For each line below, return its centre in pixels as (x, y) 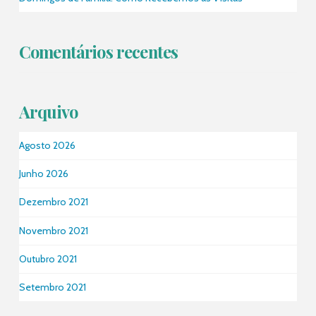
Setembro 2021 (52, 287)
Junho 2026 (43, 174)
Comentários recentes (98, 52)
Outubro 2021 (48, 259)
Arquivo (48, 111)
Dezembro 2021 (53, 202)
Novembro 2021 (53, 230)
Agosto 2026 (47, 146)
